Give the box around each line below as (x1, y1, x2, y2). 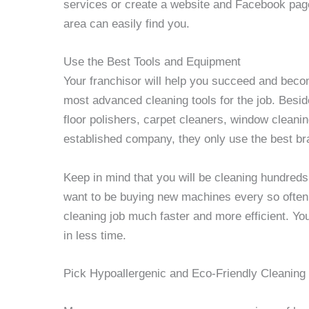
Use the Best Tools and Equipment (63, 55, 241, 69)
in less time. (63, 228, 126, 242)
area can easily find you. (63, 17, 190, 31)
